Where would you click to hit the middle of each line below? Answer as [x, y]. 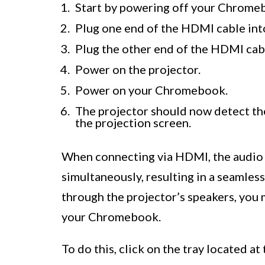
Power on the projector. [138, 70]
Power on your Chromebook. [151, 90]
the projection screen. [133, 123]
